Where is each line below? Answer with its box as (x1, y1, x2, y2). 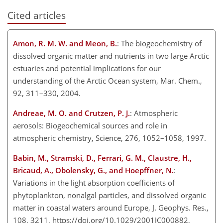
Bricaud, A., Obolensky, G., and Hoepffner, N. (13, 165, 174, 176)
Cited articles (7, 9, 66, 21)
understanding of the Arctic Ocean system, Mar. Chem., (13, 76, 202, 86)
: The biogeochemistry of (117, 38, 202, 49)
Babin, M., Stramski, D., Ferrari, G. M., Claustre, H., (13, 153, 192, 163)
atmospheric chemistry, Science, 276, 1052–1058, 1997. (13, 133, 206, 143)
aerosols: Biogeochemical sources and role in (13, 120, 167, 131)
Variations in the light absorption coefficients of (13, 178, 175, 188)
